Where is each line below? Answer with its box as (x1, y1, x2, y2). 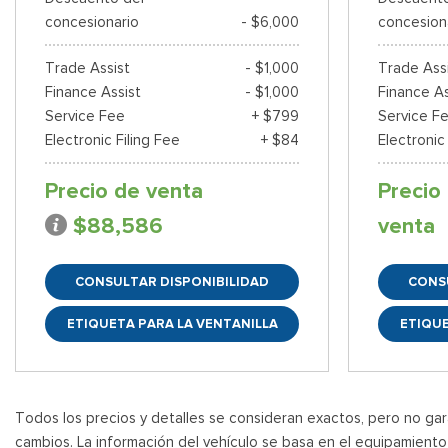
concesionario (45, 12, 139, 31)
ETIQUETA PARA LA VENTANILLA (66, 314, 278, 332)
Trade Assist (45, 58, 130, 77)
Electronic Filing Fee (45, 130, 180, 149)
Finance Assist (45, 82, 141, 101)
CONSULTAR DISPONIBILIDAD (75, 272, 270, 290)
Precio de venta (45, 176, 203, 205)
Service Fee (45, 106, 125, 125)
